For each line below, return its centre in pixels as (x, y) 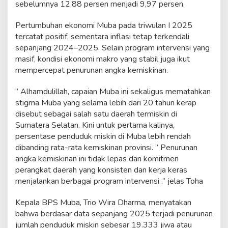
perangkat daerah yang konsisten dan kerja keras (101, 170)
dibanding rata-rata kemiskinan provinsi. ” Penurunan (106, 148)
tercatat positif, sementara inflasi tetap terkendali (102, 37)
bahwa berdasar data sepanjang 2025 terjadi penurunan (114, 214)
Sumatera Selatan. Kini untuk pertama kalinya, (95, 125)
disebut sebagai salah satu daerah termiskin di (96, 114)
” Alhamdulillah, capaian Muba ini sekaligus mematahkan (113, 92)
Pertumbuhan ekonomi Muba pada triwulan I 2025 (104, 26)
